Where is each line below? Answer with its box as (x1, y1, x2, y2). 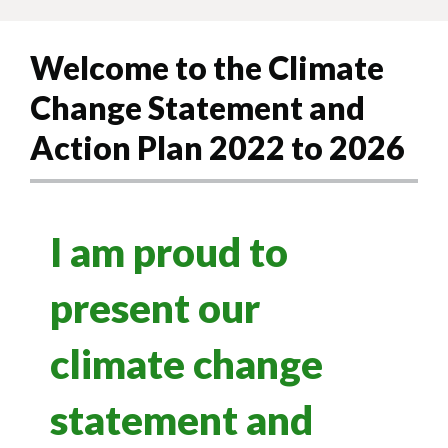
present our (50, 284, 260, 333)
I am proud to (50, 228, 288, 277)
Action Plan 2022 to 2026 (30, 127, 405, 167)
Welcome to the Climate (30, 47, 384, 87)
